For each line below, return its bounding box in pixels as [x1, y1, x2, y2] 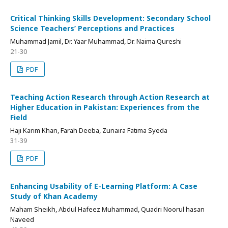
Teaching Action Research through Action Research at [10, 92, 210, 102]
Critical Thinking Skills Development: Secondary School [10, 13, 211, 23]
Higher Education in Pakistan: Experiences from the [10, 102, 199, 112]
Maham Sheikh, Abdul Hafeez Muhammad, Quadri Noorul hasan [10, 204, 205, 214]
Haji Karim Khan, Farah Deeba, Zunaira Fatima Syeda [10, 125, 167, 135]
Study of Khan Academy [10, 191, 98, 201]
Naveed [10, 214, 34, 224]
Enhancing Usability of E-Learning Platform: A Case [10, 181, 197, 191]
